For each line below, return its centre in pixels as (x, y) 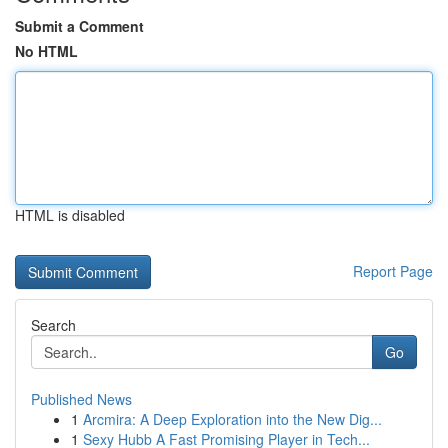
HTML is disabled (70, 215)
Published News (81, 399)
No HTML (46, 51)
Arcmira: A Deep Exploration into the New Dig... (232, 419)
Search (53, 325)
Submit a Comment (79, 26)
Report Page (393, 271)
